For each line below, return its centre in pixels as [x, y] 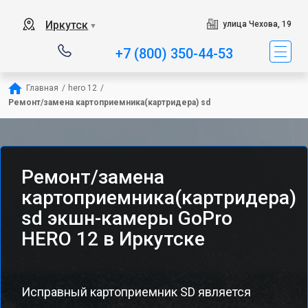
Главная [42, 88]
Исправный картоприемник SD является [136, 292]
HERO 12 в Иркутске [113, 239]
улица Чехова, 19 [257, 24]
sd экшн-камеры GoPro [127, 218]
